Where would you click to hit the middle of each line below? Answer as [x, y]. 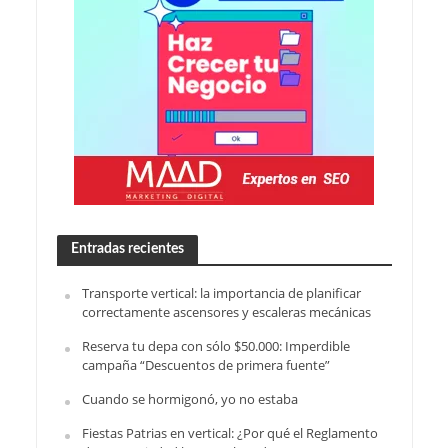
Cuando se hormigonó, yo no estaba [189, 398]
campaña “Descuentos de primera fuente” [205, 364]
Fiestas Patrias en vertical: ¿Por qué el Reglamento [229, 432]
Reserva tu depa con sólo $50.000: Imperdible [215, 345]
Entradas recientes [127, 248]
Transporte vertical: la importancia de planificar [221, 292]
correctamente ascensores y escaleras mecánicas [226, 311]
